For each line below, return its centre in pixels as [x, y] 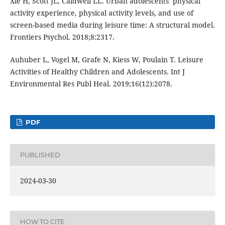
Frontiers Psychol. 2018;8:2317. [62, 37]
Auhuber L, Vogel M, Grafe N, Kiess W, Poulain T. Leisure [106, 59]
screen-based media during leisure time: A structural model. [112, 25]
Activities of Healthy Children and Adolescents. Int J [97, 71]
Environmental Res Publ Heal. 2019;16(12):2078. [91, 83]
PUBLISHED [40, 155]
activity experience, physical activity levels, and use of [101, 13]
